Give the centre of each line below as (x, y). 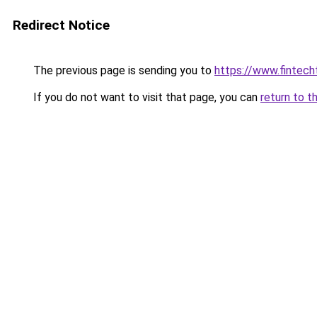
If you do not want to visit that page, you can (145, 97)
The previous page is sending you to (122, 70)
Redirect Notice (61, 25)
